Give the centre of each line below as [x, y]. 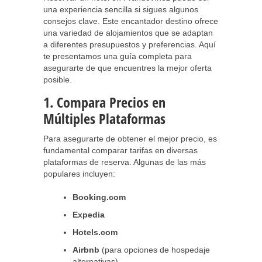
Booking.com [99, 197]
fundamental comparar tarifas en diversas [120, 150]
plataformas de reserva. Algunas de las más [125, 162]
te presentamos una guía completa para [118, 56]
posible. [58, 80]
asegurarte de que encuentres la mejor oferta [127, 68]
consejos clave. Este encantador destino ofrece [131, 21]
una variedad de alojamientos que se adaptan [128, 33]
